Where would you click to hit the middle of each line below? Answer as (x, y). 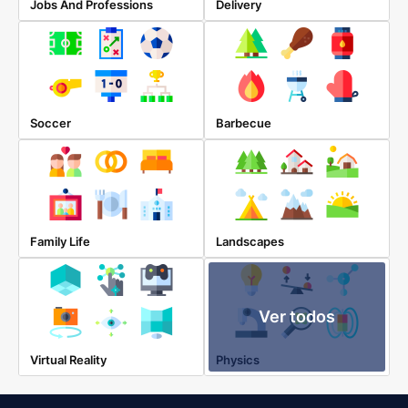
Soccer (51, 123)
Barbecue (244, 123)
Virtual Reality (68, 360)
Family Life (60, 241)
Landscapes (250, 241)
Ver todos (297, 316)
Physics (238, 360)
